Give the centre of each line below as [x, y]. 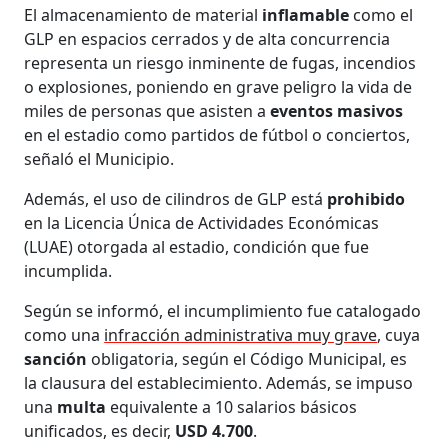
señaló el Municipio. [99, 158]
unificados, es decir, [100, 430]
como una [64, 334]
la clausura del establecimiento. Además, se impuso [219, 382]
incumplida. [68, 270]
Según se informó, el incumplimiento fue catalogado [223, 310]
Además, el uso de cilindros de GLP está [176, 198]
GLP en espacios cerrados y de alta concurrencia [207, 38]
